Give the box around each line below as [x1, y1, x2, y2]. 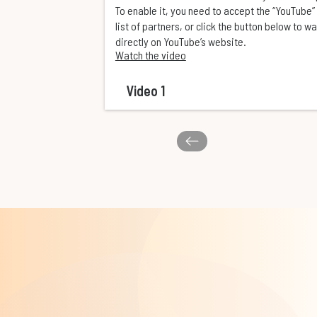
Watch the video [115, 48, 186, 62]
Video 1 [125, 82, 165, 100]
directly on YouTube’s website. [115, 35, 246, 49]
